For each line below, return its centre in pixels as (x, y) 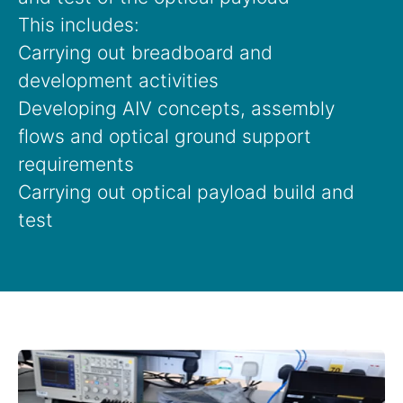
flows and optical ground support (165, 136)
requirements (76, 164)
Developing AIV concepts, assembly (176, 108)
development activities (118, 80)
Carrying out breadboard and (145, 52)
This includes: (79, 24)
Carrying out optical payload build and (186, 192)
